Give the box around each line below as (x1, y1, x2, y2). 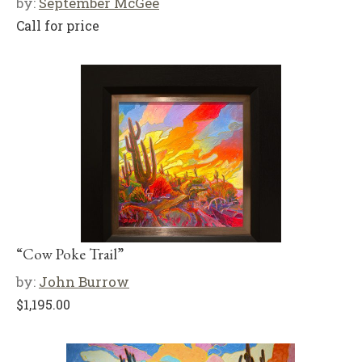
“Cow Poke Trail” (16, 244, 124, 264)
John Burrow (39, 272, 129, 291)
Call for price (16, 17, 99, 34)
